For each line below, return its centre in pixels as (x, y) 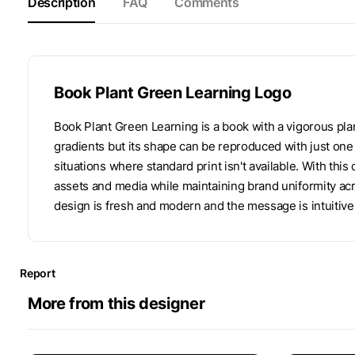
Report (38, 273)
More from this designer (116, 303)
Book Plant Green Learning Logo (173, 92)
